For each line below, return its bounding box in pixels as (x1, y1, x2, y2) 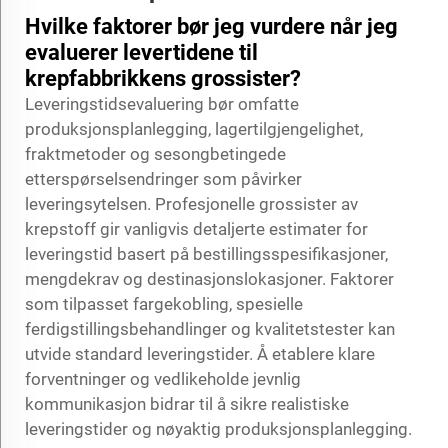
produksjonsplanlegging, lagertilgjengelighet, (25, 118, 363, 139)
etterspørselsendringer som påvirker (25, 168, 302, 189)
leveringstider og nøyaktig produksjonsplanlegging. (25, 418, 412, 439)
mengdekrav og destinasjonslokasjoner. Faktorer (25, 268, 394, 289)
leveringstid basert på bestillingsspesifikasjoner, (25, 243, 388, 264)
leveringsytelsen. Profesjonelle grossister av (25, 193, 358, 214)
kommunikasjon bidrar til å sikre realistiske (25, 393, 349, 414)
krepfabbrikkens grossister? (25, 65, 301, 91)
